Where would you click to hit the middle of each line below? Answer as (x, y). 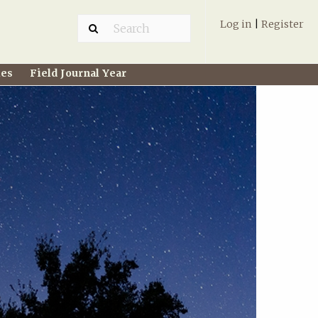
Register (283, 24)
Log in (236, 24)
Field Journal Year (78, 73)
